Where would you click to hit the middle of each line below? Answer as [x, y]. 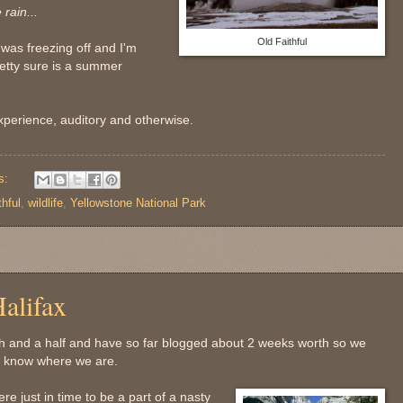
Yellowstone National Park [138, 202]
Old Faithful [282, 42]
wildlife [45, 202]
